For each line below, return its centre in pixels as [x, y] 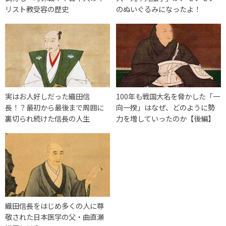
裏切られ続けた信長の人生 [47, 118]
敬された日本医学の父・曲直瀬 [54, 216]
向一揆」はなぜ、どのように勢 [166, 107]
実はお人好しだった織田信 [47, 96]
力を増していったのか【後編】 [166, 118]
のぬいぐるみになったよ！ [159, 9]
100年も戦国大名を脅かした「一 [168, 96]
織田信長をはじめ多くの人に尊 [54, 205]
